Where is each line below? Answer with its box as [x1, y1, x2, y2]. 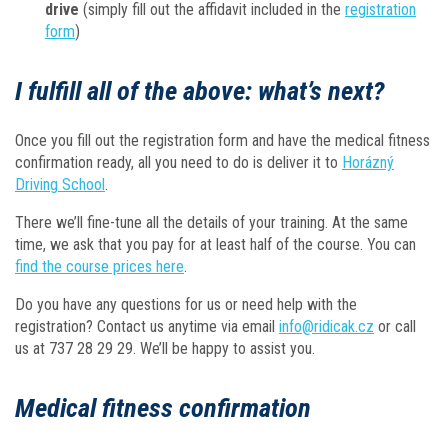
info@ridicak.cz [279, 317, 374, 336]
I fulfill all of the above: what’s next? [15, 75, 385, 106]
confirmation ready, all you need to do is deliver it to [15, 153, 342, 172]
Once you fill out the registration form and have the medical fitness [15, 131, 430, 150]
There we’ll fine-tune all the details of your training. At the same [15, 213, 408, 232]
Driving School [15, 175, 105, 194]
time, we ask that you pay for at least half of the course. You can [15, 235, 416, 254]
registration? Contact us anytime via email [15, 317, 279, 336]
